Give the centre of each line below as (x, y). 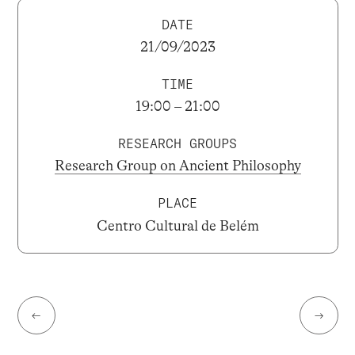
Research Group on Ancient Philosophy (177, 166)
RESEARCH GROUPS (177, 144)
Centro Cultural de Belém (177, 225)
